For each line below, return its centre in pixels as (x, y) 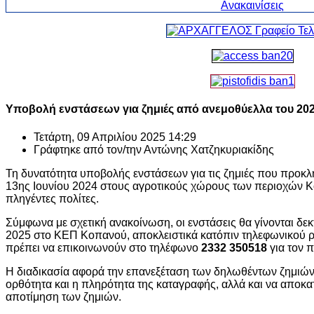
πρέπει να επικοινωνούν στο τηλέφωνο (103, 247)
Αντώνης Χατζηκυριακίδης (209, 149)
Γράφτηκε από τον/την (89, 149)
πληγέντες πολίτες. (52, 198)
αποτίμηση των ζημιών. (63, 296)
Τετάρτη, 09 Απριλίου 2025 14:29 (115, 137)
